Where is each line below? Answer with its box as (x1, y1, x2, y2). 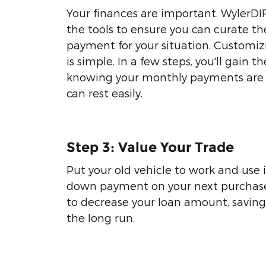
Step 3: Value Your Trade (66, 138, 234, 156)
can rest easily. (66, 86, 142, 99)
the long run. (66, 211, 135, 224)
